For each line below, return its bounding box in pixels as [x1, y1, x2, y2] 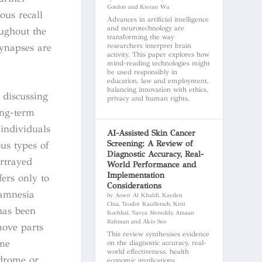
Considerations [106, 180, 161, 191]
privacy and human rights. [106, 94, 189, 102]
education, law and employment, [106, 76, 209, 85]
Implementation [106, 170, 164, 180]
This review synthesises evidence [106, 229, 209, 238]
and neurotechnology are [106, 23, 184, 32]
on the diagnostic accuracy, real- [106, 238, 206, 247]
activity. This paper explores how [106, 50, 209, 58]
